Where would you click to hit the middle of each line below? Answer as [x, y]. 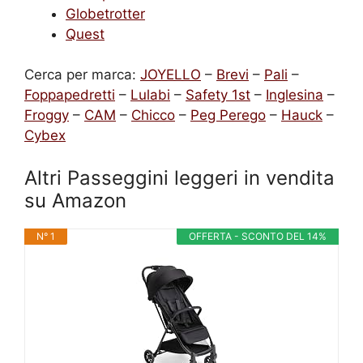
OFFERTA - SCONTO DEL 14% [258, 236]
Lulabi [150, 95]
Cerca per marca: [82, 75]
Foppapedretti [70, 95]
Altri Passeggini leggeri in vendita [179, 177]
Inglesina [295, 95]
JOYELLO [171, 75]
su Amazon [75, 200]
